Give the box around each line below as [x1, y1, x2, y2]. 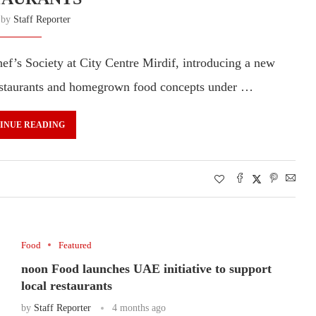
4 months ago [111, 302, 166, 313]
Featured [58, 239, 92, 250]
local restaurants [20, 278, 112, 293]
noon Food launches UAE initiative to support [20, 261, 272, 276]
